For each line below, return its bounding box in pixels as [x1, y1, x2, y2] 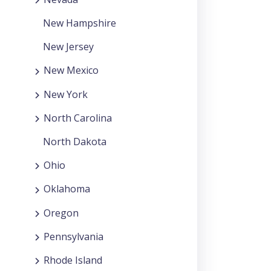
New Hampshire [43, 16, 116, 30]
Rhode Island [44, 253, 102, 267]
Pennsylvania [44, 229, 103, 243]
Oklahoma [44, 182, 90, 196]
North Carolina [44, 111, 112, 125]
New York [44, 87, 88, 101]
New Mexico [44, 64, 99, 77]
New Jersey [43, 40, 94, 54]
